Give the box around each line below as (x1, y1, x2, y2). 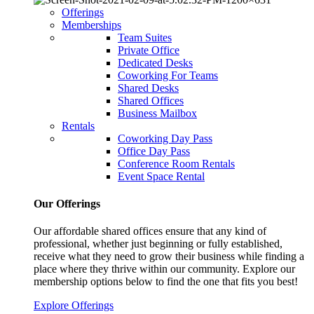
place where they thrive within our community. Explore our (34, 263, 295, 275)
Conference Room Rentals (118, 157, 235, 170)
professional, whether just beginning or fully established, (34, 238, 282, 250)
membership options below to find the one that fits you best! (34, 275, 298, 288)
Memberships (62, 18, 121, 31)
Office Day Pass (118, 144, 190, 157)
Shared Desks (118, 81, 179, 94)
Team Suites (118, 31, 172, 43)
